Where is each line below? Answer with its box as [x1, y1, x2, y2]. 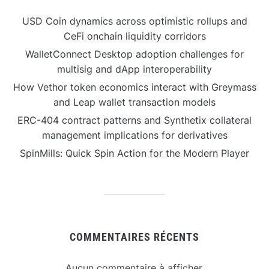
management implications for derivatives [41, 128, 228, 141]
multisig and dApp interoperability [57, 62, 212, 75]
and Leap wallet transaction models [53, 95, 216, 108]
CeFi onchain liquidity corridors [63, 29, 206, 42]
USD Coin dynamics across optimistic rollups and [22, 14, 247, 27]
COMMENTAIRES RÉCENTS [70, 230, 199, 243]
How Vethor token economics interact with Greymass [13, 80, 256, 93]
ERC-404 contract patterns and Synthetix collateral [17, 113, 252, 126]
